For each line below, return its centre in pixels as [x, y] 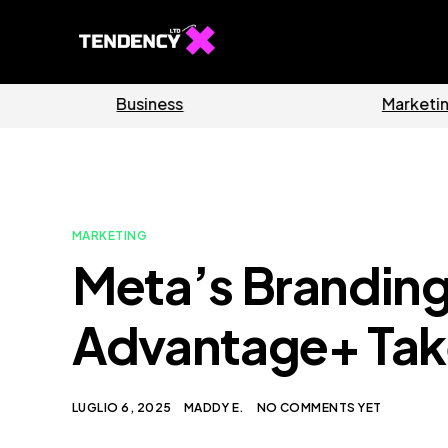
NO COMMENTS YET [319, 407]
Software [72, 103]
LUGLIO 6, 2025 [122, 407]
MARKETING [110, 235]
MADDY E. [214, 407]
